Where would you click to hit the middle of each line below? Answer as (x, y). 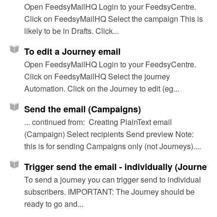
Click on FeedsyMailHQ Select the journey (97, 77)
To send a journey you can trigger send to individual (113, 180)
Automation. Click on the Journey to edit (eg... (102, 89)
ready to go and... (54, 204)
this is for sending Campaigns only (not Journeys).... (113, 146)
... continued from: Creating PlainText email (98, 122)
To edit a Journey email (72, 52)
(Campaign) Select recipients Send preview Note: (109, 134)
